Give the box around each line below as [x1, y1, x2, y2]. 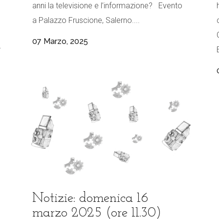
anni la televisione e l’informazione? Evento [32, 1, 182, 11]
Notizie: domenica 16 [32, 192, 149, 206]
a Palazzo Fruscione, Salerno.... [32, 16, 140, 25]
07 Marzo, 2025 [32, 37, 88, 46]
